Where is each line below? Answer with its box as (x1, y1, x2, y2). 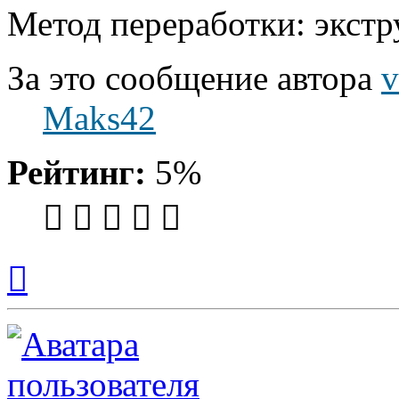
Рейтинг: (7, 152, 146, 191)
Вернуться (27, 252, 90, 268)
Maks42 (43, 98, 156, 137)
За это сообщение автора (7, 58, 381, 97)
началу (27, 284, 68, 300)
